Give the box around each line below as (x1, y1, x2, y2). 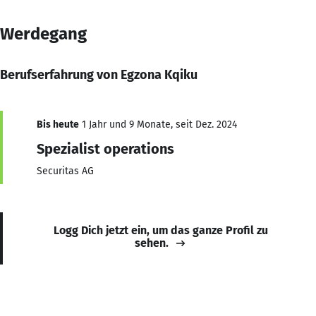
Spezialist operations (37, 140, 174, 157)
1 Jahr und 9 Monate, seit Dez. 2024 (79, 118, 237, 130)
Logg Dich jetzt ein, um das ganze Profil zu (54, 223, 268, 237)
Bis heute (37, 118, 79, 130)
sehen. (135, 236, 169, 250)
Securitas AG (37, 164, 94, 177)
